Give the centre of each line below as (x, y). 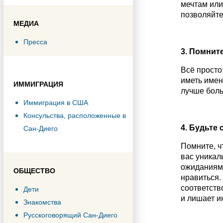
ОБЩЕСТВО (34, 171)
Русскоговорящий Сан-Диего (70, 215)
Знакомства (42, 202)
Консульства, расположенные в (75, 115)
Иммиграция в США (56, 103)
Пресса (35, 42)
